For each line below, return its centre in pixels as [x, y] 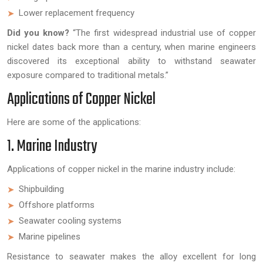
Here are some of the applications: [74, 122]
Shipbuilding [41, 189]
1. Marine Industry [52, 146]
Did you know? [38, 33]
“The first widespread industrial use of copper [163, 33]
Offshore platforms [57, 205]
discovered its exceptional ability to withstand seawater [131, 61]
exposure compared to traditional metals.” [88, 75]
